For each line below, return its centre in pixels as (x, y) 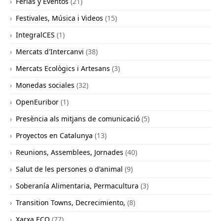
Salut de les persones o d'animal (69, 169)
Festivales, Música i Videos (59, 18)
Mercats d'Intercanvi (50, 52)
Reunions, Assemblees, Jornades (70, 152)
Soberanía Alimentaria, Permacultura (77, 186)
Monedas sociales (45, 85)
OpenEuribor (37, 102)
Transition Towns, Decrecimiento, (71, 203)
